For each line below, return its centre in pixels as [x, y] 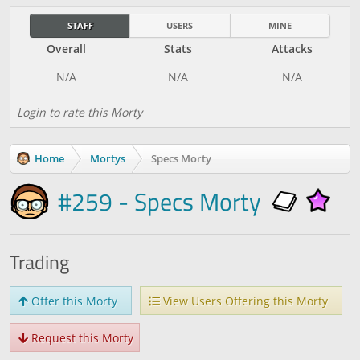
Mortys [108, 158]
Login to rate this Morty [80, 112]
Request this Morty [81, 338]
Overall [66, 49]
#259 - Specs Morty [159, 202]
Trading [39, 262]
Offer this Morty [73, 301]
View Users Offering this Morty [244, 301]
